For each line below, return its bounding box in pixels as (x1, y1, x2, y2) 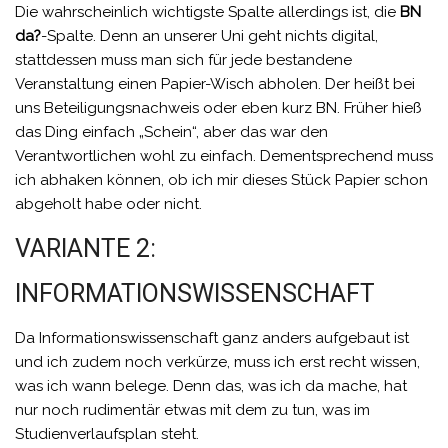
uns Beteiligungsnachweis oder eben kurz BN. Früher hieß (15, 99, 422, 118)
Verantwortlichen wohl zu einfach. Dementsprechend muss (15, 147, 433, 166)
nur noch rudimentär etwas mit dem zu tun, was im (15, 401, 370, 420)
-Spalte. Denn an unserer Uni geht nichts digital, (41, 27, 378, 46)
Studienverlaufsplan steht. (15, 425, 199, 444)
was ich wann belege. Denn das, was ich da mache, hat (15, 377, 407, 396)
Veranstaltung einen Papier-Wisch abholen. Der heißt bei (15, 75, 415, 94)
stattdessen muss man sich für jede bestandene (15, 51, 352, 70)
